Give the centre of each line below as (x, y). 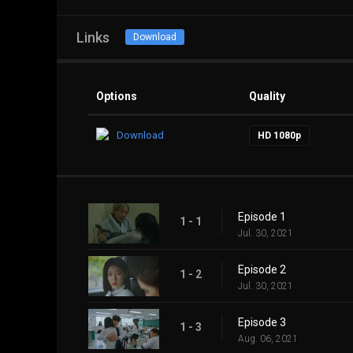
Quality (267, 97)
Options (117, 97)
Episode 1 (262, 217)
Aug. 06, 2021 (268, 339)
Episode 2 (262, 270)
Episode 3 (262, 323)
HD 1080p (279, 136)
